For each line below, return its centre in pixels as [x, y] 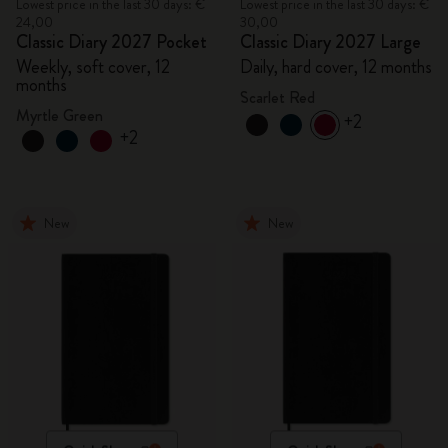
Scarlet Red [277, 97]
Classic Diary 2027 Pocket [111, 42]
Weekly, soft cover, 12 [93, 67]
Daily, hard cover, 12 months [336, 67]
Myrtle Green [59, 115]
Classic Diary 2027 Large [330, 42]
